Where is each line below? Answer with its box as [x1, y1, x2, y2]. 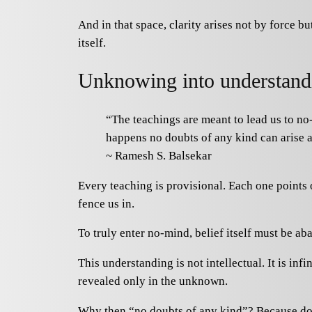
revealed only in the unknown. [78, 274, 228, 288]
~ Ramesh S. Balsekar [106, 148, 212, 162]
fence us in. [78, 196, 134, 210]
